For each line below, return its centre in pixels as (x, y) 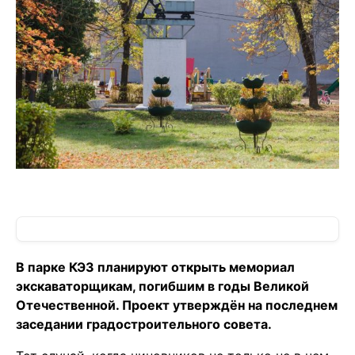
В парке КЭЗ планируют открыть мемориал (155, 267)
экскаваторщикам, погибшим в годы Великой (162, 286)
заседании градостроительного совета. (144, 324)
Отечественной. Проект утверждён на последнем (177, 305)
